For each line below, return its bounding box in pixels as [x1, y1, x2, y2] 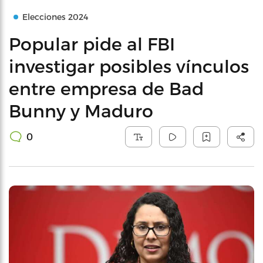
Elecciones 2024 [22, 12, 88, 22]
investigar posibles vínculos [9, 55, 249, 76]
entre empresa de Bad [9, 77, 204, 99]
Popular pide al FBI [9, 33, 175, 54]
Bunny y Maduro [9, 100, 153, 121]
